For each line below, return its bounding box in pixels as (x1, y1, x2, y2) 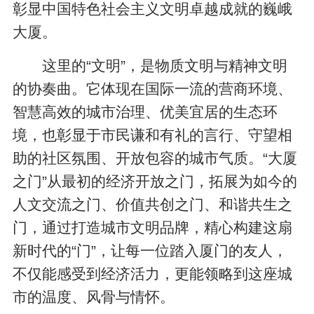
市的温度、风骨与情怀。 (13, 288, 175, 305)
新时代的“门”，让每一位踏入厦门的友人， (13, 242, 288, 259)
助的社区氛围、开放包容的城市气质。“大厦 (13, 149, 298, 166)
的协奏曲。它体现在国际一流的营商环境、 (13, 80, 293, 97)
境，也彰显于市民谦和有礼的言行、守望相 (13, 126, 293, 143)
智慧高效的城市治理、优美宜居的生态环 (13, 103, 278, 120)
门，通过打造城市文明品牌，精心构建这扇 (13, 219, 293, 235)
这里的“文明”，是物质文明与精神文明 (42, 57, 288, 74)
